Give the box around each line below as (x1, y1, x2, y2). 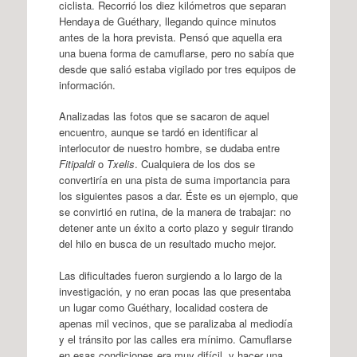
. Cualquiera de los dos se (134, 156, 255, 171)
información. (58, 76, 116, 92)
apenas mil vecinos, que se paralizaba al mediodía (58, 315, 292, 331)
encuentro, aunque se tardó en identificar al (58, 124, 258, 139)
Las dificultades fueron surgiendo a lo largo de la (58, 267, 282, 283)
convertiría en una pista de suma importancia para (58, 172, 290, 187)
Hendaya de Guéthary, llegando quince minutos (58, 13, 277, 29)
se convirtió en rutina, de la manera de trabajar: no (58, 204, 291, 219)
